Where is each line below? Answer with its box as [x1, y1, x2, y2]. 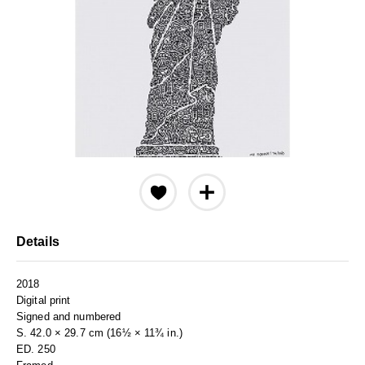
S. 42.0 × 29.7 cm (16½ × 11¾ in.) [16, 327, 182, 339]
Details [16, 235, 59, 248]
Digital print [16, 294, 71, 306]
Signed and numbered [16, 310, 121, 323]
